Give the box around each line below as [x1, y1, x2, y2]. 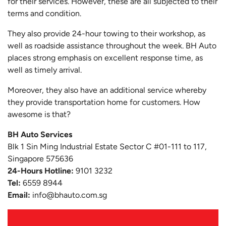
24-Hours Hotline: [8, 165, 76, 176]
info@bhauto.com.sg [32, 190, 107, 200]
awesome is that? [8, 109, 71, 119]
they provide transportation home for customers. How [8, 97, 200, 107]
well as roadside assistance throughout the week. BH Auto [8, 40, 216, 50]
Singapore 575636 [8, 153, 73, 163]
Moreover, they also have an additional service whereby [8, 85, 206, 95]
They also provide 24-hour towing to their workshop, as [8, 28, 205, 38]
